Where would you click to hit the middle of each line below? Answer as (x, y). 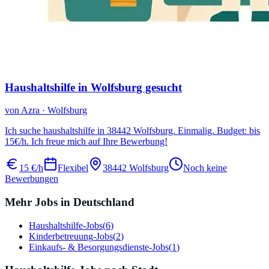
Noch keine (205, 168)
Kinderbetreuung (61, 236)
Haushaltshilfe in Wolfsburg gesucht (93, 87)
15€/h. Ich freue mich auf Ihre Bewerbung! (86, 142)
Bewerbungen (32, 179)
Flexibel (73, 168)
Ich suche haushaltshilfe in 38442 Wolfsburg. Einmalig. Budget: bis (132, 131)
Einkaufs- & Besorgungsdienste (89, 247)
